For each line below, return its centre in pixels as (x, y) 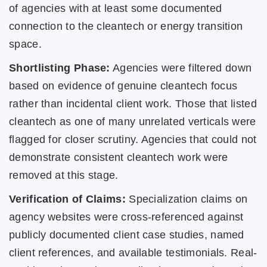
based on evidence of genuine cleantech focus (123, 86)
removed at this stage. (64, 175)
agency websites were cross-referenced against (126, 217)
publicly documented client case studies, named (127, 235)
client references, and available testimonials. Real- (133, 252)
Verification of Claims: (67, 199)
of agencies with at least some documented (116, 8)
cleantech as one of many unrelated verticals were (133, 121)
